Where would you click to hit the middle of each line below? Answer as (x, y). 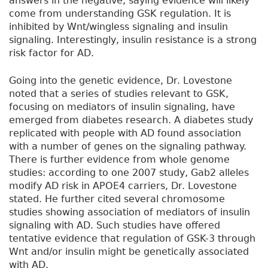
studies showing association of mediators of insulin (130, 212)
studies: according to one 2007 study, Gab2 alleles (129, 173)
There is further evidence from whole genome (119, 160)
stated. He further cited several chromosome (117, 199)
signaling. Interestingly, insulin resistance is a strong (133, 40)
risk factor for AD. (51, 53)
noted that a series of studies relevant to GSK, (119, 94)
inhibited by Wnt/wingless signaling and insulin (118, 27)
